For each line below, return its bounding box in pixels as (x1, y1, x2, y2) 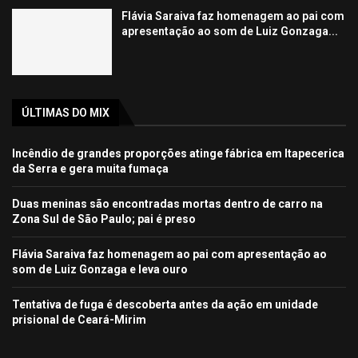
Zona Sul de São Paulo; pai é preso (12, 213, 196, 226)
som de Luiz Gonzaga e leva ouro (12, 263, 188, 276)
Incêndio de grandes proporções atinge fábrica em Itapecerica (12, 147, 344, 161)
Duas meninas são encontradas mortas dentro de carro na (12, 197, 323, 211)
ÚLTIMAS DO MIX (22, 106, 109, 120)
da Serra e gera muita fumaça (12, 162, 169, 176)
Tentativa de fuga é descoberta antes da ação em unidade (12, 298, 318, 312)
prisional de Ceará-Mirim (12, 313, 146, 327)
